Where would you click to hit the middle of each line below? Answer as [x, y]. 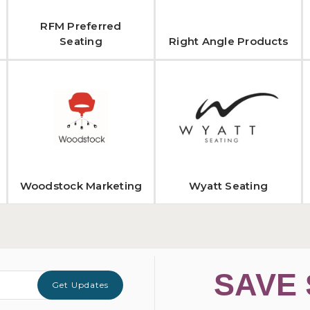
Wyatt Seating [228, 186]
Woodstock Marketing [81, 186]
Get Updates [80, 285]
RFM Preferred [81, 26]
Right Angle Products [229, 41]
